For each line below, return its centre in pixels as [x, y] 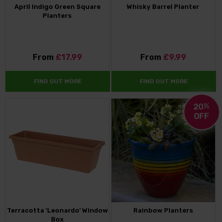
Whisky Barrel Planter [163, 6]
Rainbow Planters [163, 210]
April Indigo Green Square [57, 6]
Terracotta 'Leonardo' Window [57, 210]
